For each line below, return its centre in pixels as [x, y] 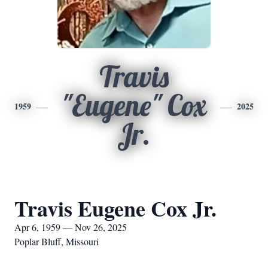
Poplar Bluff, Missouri [57, 241]
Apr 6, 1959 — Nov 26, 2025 [71, 227]
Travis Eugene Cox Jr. [115, 208]
